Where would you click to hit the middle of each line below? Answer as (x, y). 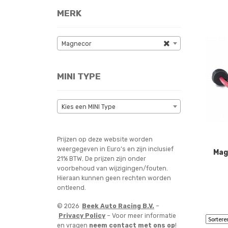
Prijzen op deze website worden (105, 139)
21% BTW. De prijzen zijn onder (102, 159)
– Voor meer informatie (141, 216)
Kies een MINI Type (89, 107)
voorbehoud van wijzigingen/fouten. (112, 168)
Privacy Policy (82, 216)
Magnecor (77, 44)
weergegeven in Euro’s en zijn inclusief (115, 149)
